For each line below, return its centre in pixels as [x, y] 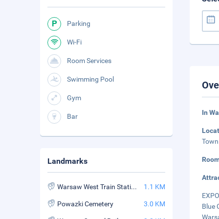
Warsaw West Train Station [134, 187]
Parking [79, 23]
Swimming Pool [90, 79]
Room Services [89, 61]
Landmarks [67, 161]
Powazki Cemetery [85, 204]
